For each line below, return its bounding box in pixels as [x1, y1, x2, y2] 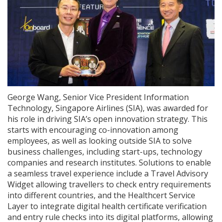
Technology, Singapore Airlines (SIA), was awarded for [7, 103, 208, 114]
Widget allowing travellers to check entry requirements [7, 179, 211, 190]
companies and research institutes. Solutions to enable [7, 157, 211, 168]
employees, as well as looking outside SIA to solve [7, 135, 192, 147]
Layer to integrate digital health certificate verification [7, 201, 207, 212]
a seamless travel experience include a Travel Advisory [7, 168, 208, 179]
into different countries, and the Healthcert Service [7, 190, 195, 201]
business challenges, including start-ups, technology [7, 146, 202, 158]
